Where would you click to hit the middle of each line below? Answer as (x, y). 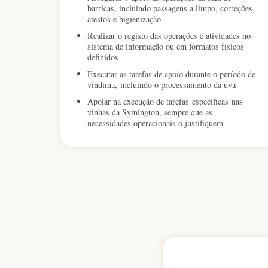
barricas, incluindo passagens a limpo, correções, (171, 8)
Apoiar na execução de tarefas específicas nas (165, 102)
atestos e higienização (124, 19)
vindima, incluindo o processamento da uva (161, 85)
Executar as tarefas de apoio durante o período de (171, 74)
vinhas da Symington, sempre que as (150, 112)
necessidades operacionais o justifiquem (155, 123)
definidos (103, 57)
